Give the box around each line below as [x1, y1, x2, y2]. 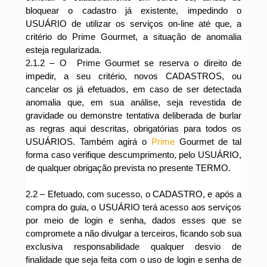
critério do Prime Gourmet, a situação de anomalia [26, 32, 241, 42]
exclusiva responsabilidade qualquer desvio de [26, 241, 241, 252]
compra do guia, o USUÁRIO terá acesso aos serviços [26, 202, 241, 212]
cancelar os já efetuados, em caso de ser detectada [26, 84, 241, 94]
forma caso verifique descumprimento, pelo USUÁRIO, [26, 150, 241, 160]
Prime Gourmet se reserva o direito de [72, 58, 242, 68]
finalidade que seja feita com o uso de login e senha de [26, 254, 241, 265]
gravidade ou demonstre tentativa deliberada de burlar [26, 110, 241, 120]
